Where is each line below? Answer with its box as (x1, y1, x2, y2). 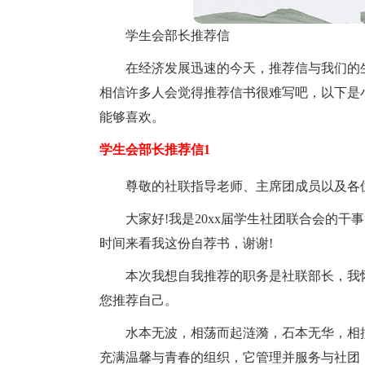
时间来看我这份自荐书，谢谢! (99, 236, 273, 250)
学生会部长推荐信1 (99, 143, 210, 156)
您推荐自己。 (99, 293, 178, 307)
